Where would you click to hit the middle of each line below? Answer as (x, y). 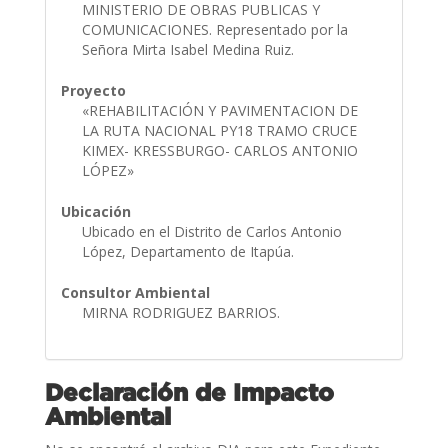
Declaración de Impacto (189, 391)
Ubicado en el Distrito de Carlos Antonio (211, 231)
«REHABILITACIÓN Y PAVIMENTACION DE (219, 110)
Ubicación (95, 211)
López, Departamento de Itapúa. (189, 251)
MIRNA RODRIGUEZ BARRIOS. (182, 312)
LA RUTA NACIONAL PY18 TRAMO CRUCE (219, 130)
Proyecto (93, 90)
